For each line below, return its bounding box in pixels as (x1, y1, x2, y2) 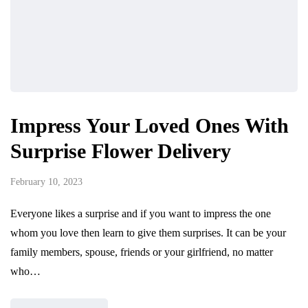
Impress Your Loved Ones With (10, 113, 289, 137)
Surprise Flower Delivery (10, 139, 231, 162)
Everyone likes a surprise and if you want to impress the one (10, 207, 271, 219)
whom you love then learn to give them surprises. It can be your (10, 226, 286, 239)
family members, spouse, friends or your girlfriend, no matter (10, 245, 273, 258)
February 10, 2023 (10, 176, 82, 187)
